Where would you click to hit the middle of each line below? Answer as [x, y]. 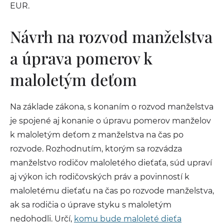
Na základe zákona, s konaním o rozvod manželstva [112, 107]
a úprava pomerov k [81, 58]
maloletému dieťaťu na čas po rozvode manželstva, [112, 191]
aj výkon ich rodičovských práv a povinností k [100, 177]
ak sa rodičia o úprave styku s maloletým [91, 205]
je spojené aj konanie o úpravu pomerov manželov [110, 121]
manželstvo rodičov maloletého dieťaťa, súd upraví [111, 163]
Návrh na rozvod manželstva [111, 36]
